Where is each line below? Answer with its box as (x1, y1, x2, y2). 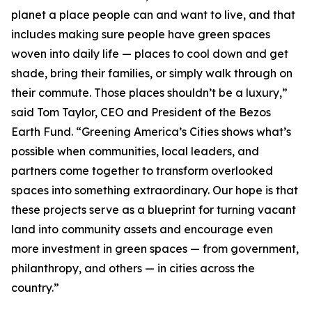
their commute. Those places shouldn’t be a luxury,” (11, 86, 288, 100)
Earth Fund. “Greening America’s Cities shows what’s (11, 125, 291, 139)
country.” (11, 281, 59, 295)
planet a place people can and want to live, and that (11, 8, 295, 22)
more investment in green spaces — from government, (11, 242, 299, 256)
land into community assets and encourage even (11, 222, 273, 236)
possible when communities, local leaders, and (11, 144, 259, 158)
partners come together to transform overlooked (11, 164, 273, 178)
